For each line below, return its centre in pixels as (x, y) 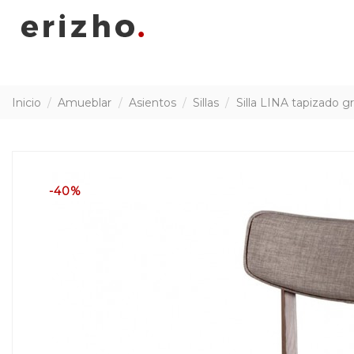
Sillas (206, 102)
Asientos (152, 102)
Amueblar (85, 102)
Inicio (26, 102)
